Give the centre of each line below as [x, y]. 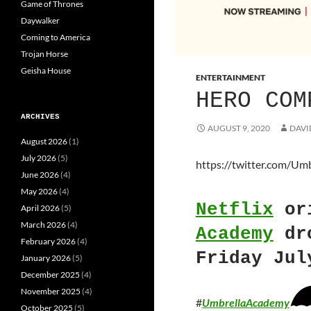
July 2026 [39, 158]
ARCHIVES [40, 116]
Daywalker [40, 20]
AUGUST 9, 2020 [238, 128]
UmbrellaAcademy [245, 303]
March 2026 [43, 224]
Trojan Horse [44, 53]
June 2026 [40, 174]
